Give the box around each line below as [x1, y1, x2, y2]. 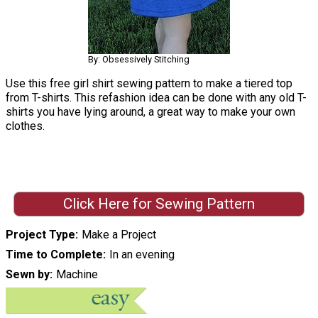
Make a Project [81, 228, 156, 242]
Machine [55, 268, 98, 282]
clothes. [6, 119, 45, 133]
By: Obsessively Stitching [88, 53, 190, 65]
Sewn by [6, 268, 50, 282]
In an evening [109, 248, 175, 262]
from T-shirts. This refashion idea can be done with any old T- [6, 90, 307, 104]
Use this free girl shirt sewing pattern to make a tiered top [6, 76, 292, 90]
